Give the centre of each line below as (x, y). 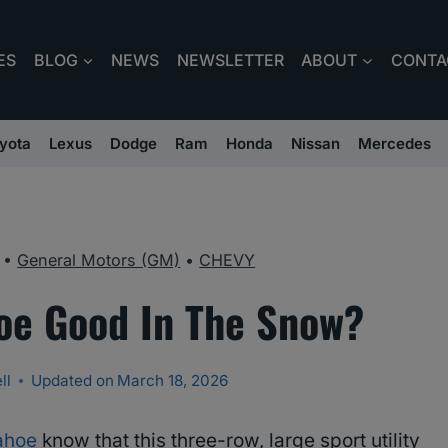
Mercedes (394, 144)
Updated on (72, 381)
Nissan (315, 144)
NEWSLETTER (230, 60)
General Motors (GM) (99, 260)
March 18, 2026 (172, 381)
